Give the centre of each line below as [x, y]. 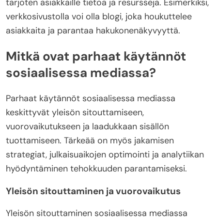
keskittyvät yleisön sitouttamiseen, [75, 112]
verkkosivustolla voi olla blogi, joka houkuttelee [99, 16]
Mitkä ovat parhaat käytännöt [96, 56]
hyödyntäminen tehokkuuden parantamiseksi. [96, 168]
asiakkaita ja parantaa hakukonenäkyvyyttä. [93, 30]
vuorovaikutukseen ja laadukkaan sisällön [87, 126]
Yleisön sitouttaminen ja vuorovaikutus [93, 191]
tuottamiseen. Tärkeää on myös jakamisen [90, 140]
